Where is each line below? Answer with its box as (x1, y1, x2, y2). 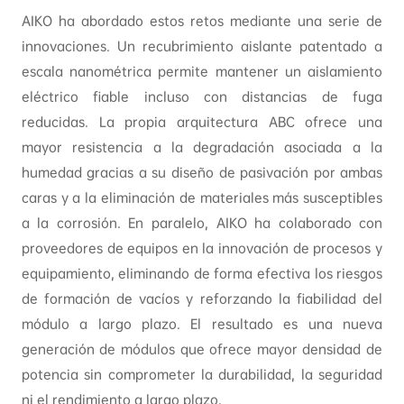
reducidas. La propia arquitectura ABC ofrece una (21, 114, 383, 132)
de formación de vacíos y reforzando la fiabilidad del (21, 290, 383, 308)
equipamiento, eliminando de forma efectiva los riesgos (21, 265, 383, 283)
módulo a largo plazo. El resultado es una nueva (21, 316, 383, 334)
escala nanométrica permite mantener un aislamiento (21, 63, 383, 81)
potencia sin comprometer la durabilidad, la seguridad (21, 366, 383, 384)
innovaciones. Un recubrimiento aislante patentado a (21, 38, 383, 56)
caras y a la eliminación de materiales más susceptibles (21, 189, 383, 207)
